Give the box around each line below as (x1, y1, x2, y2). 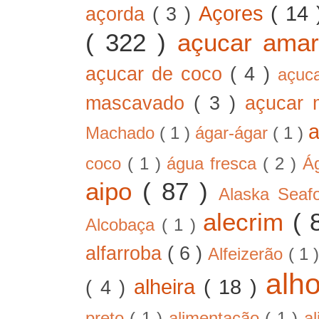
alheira (134, 274, 204, 298)
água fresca (167, 154, 263, 173)
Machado (85, 123, 160, 142)
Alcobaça (85, 215, 162, 234)
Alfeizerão (208, 244, 288, 263)
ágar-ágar (195, 123, 273, 142)
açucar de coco (85, 63, 231, 85)
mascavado (85, 92, 194, 114)
